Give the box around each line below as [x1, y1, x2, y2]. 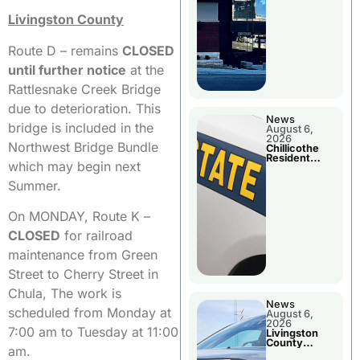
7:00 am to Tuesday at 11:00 [8, 324, 178, 341]
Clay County [266, 171, 327, 184]
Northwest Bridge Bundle [8, 138, 158, 155]
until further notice [8, 61, 126, 78]
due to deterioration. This [8, 100, 161, 117]
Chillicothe [266, 142, 319, 155]
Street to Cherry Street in [8, 266, 158, 283]
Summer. [8, 177, 61, 194]
